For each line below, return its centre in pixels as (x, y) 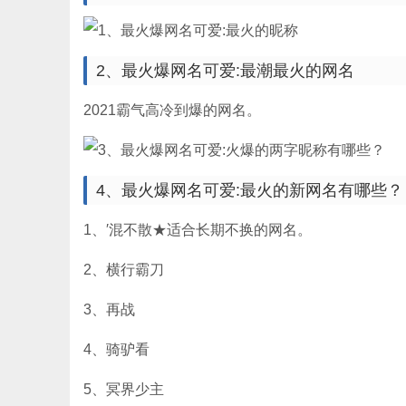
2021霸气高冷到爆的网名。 (172, 110)
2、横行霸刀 (124, 270)
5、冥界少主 (124, 389)
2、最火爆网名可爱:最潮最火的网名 (225, 71)
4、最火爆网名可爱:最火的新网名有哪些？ (250, 190)
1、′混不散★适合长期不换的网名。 (198, 230)
